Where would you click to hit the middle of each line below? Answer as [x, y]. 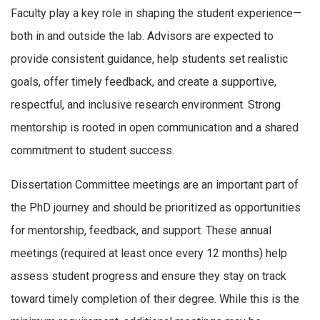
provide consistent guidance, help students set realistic [149, 59]
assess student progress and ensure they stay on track [149, 276]
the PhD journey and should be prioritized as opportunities [156, 207]
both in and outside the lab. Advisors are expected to [142, 36]
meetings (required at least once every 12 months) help [149, 253]
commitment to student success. [92, 151]
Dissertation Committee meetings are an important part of [155, 184]
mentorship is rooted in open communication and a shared [155, 128]
